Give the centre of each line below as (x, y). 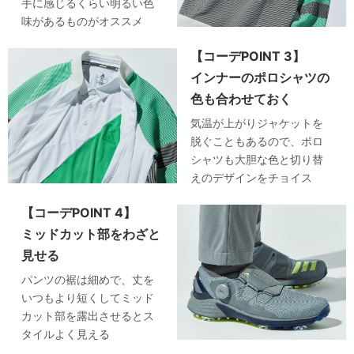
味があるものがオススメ (83, 21)
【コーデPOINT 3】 (248, 56)
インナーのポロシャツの (260, 77)
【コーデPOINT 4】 (79, 212)
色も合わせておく (241, 98)
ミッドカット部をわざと (91, 233)
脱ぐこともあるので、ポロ (257, 141)
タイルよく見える (66, 333)
